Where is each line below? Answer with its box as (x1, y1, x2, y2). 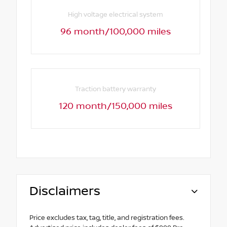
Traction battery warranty (75, 85, 157, 94)
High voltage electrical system (68, 10, 164, 19)
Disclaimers (29, 184, 100, 199)
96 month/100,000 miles (60, 26, 171, 37)
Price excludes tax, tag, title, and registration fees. (29, 214, 184, 222)
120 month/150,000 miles (59, 101, 173, 112)
